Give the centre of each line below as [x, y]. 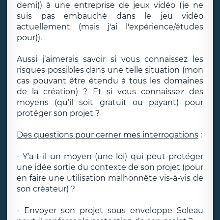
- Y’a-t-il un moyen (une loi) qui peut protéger [110, 156]
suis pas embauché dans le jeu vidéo [110, 16]
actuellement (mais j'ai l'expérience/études [110, 27]
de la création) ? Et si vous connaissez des [110, 92]
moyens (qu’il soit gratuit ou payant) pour [110, 102]
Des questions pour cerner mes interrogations [108, 135]
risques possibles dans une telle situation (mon [110, 70]
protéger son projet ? [58, 113]
